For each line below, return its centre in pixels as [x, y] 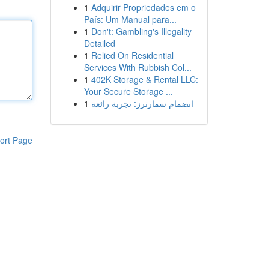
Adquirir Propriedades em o [143, 7]
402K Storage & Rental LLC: [144, 79]
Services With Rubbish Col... [138, 67]
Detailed [99, 43]
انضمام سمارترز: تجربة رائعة [142, 103]
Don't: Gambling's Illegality [141, 31]
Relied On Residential [132, 55]
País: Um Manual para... [130, 19]
